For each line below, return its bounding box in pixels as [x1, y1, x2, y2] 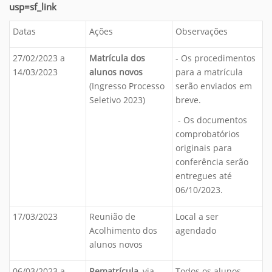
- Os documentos [175, 114, 247, 126]
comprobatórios [175, 128, 240, 140]
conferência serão [175, 156, 248, 168]
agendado [175, 225, 216, 236]
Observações [175, 25, 228, 37]
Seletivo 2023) [89, 94, 145, 106]
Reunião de [89, 211, 135, 222]
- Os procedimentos [175, 52, 256, 64]
